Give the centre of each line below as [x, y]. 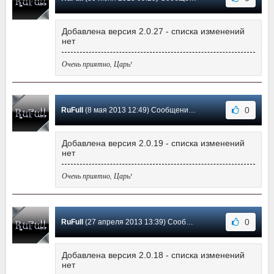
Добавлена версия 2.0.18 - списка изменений [153, 255]
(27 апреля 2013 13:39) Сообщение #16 [135, 222]
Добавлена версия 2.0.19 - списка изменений [153, 143]
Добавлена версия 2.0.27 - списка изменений [153, 31]
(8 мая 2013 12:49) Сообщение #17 [136, 110]
